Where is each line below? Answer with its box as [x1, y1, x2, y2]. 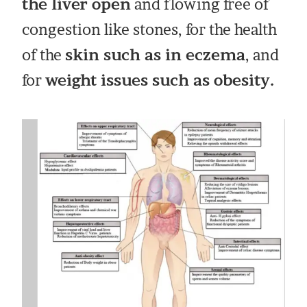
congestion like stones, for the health [22, 21, 278, 39]
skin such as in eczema [65, 46, 246, 64]
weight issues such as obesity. [45, 71, 275, 90]
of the [22, 46, 66, 64]
